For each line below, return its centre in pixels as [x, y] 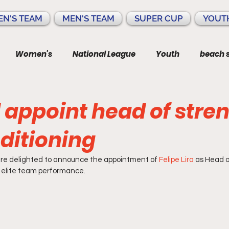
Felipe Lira [176, 160]
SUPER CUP [158, 18]
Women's [34, 54]
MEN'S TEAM [88, 18]
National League [104, 54]
